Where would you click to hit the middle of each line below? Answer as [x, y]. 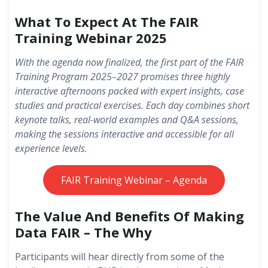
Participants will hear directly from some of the [120, 257]
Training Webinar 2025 [93, 38]
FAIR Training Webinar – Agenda [134, 180]
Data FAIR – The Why [83, 232]
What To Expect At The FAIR [107, 22]
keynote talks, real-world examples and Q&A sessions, [127, 120]
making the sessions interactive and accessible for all [124, 134]
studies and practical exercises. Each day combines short [132, 105]
